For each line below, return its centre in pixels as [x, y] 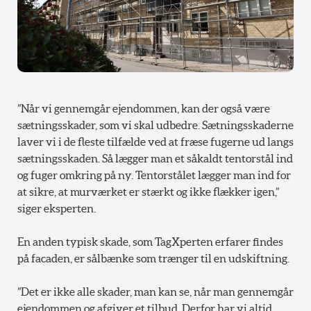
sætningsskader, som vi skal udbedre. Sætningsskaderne [155, 125]
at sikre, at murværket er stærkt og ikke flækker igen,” [148, 191]
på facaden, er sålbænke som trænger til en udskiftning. [153, 258]
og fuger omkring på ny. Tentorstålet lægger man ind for [154, 175]
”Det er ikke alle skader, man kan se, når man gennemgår [155, 291]
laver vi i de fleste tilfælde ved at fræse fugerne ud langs [155, 141]
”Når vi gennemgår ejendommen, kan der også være [144, 108]
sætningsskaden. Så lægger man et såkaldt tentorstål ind [155, 158]
